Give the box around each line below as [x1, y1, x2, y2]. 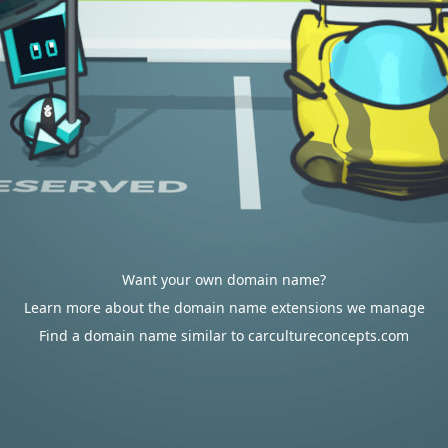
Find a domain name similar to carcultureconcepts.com [39, 326, 409, 345]
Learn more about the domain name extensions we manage [23, 298, 425, 317]
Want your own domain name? [122, 270, 326, 289]
